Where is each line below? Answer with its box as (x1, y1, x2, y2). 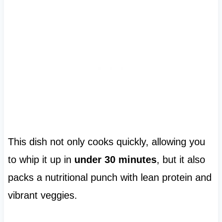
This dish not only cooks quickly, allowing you (7, 136, 205, 147)
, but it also (156, 154, 205, 165)
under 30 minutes (74, 154, 157, 165)
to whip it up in (7, 154, 74, 165)
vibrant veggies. (7, 189, 77, 201)
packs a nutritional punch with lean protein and (7, 171, 212, 183)
